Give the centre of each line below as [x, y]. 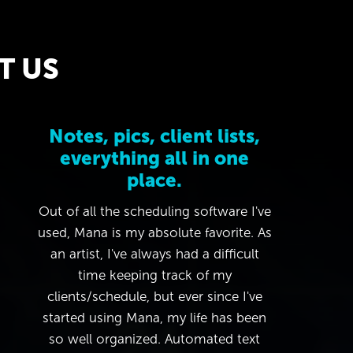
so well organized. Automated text [154, 339]
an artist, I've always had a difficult [154, 254]
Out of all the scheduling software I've [154, 211]
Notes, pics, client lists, [154, 136]
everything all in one [154, 158]
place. [154, 180]
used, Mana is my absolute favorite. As [154, 232]
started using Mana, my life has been [154, 318]
